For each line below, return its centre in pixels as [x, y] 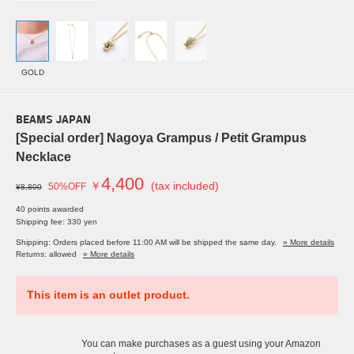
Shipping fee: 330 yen [56, 222]
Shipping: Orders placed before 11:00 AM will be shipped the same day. [146, 243]
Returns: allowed [46, 254]
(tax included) [185, 186]
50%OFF [67, 187]
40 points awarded [50, 209]
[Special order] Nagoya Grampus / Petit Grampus [161, 138]
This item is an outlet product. [108, 295]
